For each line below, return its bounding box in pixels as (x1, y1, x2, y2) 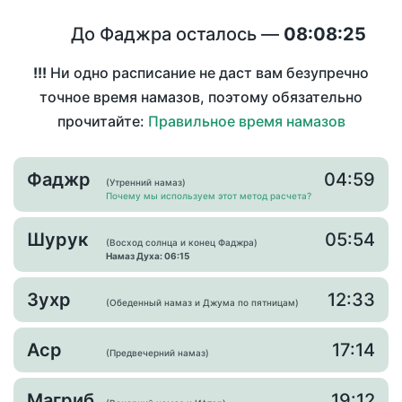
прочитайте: (57, 112, 148, 131)
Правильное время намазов (147, 112, 345, 131)
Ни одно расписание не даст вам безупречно (47, 64, 369, 83)
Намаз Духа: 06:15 (106, 250, 189, 262)
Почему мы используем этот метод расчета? (106, 190, 311, 202)
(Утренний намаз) (106, 177, 186, 188)
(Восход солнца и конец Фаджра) (106, 237, 258, 249)
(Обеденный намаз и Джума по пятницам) (106, 297, 299, 309)
